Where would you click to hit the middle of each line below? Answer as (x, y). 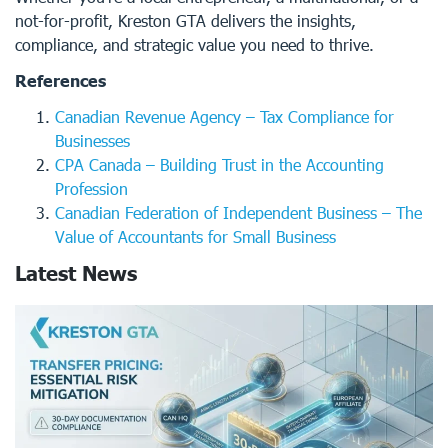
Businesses (92, 140)
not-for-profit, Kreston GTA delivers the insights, (185, 20)
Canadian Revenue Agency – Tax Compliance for (224, 116)
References (60, 80)
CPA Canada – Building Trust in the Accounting (219, 164)
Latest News (76, 273)
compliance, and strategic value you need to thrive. (194, 44)
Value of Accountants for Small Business (195, 236)
